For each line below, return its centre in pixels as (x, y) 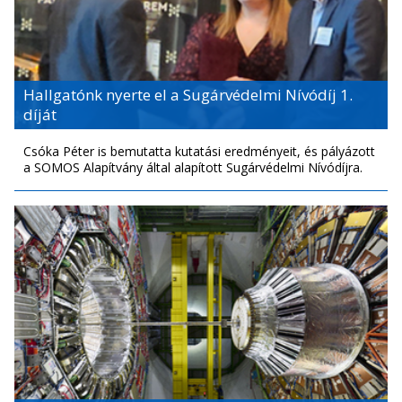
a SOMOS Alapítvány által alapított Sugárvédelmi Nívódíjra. (193, 167)
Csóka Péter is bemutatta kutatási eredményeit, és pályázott (199, 151)
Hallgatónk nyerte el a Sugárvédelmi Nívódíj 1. (188, 94)
